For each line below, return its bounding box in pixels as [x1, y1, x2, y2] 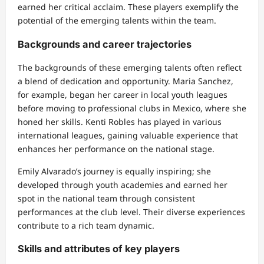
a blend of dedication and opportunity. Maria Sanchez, [18, 75, 233, 87]
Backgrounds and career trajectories [18, 38, 192, 50]
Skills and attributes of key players [18, 243, 180, 255]
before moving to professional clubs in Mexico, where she [18, 102, 246, 114]
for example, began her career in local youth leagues [18, 88, 227, 100]
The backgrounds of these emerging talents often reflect [18, 61, 242, 73]
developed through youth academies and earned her [18, 179, 227, 190]
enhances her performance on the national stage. [18, 143, 214, 154]
